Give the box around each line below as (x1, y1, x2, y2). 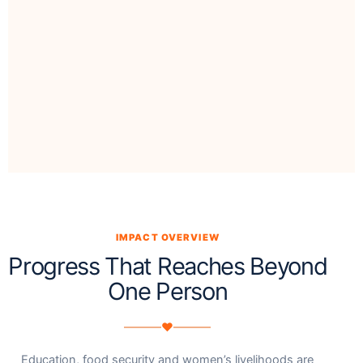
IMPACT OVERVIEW (115, 232, 220, 244)
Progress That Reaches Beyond (8, 252, 327, 281)
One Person (108, 277, 228, 306)
